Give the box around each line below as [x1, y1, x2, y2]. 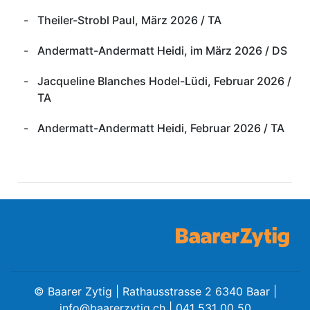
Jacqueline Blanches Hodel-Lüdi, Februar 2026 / [37, 74, 291, 88]
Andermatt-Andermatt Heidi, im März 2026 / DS [37, 44, 287, 57]
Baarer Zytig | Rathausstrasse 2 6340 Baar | [44, 284, 277, 298]
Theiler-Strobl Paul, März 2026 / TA [37, 13, 221, 27]
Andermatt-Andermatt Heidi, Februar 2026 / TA [37, 121, 284, 135]
